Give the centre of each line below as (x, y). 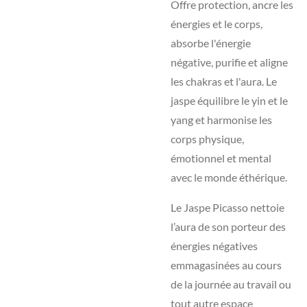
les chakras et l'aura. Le (224, 81)
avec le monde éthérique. (229, 177)
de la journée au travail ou (231, 284)
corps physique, (207, 139)
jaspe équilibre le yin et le (229, 100)
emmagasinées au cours (226, 265)
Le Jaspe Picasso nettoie (228, 207)
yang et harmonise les (221, 120)
